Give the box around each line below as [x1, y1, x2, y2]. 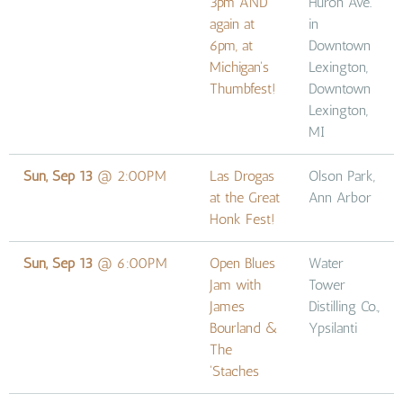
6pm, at [210, 36, 253, 54]
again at [210, 14, 255, 32]
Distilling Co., [309, 297, 380, 315]
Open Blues [210, 254, 275, 272]
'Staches [210, 362, 259, 380]
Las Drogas [210, 166, 274, 184]
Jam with [210, 275, 261, 293]
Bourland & [210, 318, 279, 336]
